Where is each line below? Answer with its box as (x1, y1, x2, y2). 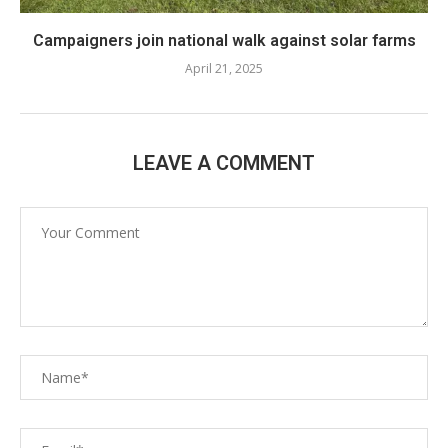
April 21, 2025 (185, 59, 263, 77)
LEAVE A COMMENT (133, 150, 315, 175)
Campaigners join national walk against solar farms (32, 30, 416, 50)
